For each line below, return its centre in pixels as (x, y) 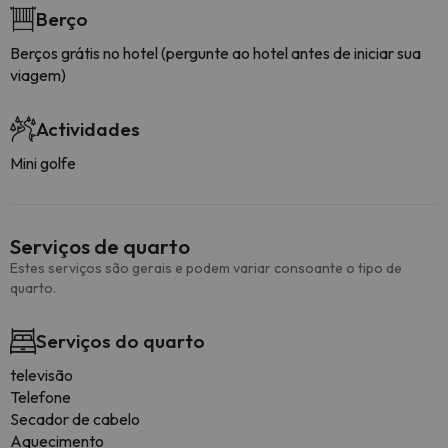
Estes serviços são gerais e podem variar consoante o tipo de (206, 268)
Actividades (88, 129)
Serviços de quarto (100, 246)
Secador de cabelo (75, 419)
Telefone (40, 397)
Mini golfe (43, 163)
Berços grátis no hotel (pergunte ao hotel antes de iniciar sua (215, 53)
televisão (41, 375)
